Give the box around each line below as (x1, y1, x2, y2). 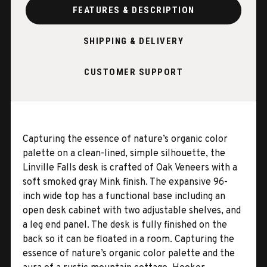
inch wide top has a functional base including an (23, 190, 225, 203)
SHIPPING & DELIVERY (83, 36, 184, 47)
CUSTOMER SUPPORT (84, 67, 183, 78)
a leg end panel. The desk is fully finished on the (23, 219, 227, 231)
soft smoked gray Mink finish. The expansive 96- (23, 176, 228, 188)
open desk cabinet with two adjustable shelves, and (23, 204, 241, 217)
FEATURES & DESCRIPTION (72, 5, 195, 16)
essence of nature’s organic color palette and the (23, 247, 235, 260)
